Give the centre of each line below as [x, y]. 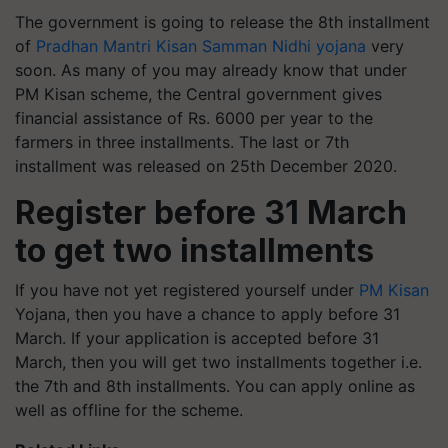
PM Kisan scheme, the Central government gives [198, 93]
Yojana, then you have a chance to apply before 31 [207, 313]
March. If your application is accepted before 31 [197, 337]
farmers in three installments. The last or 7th [182, 141]
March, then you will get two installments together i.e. [218, 361]
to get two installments [194, 250]
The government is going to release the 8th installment [222, 21]
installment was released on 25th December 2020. [206, 165]
